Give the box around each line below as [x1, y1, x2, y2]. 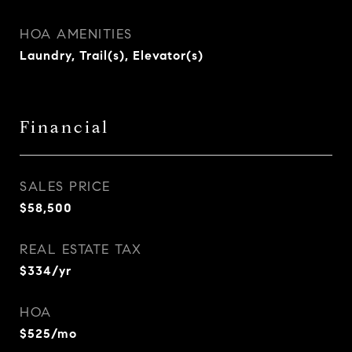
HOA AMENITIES [20, 26, 133, 42]
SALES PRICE [20, 178, 111, 195]
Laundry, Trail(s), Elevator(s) [20, 48, 203, 63]
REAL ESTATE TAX [20, 241, 142, 258]
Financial [20, 117, 109, 137]
